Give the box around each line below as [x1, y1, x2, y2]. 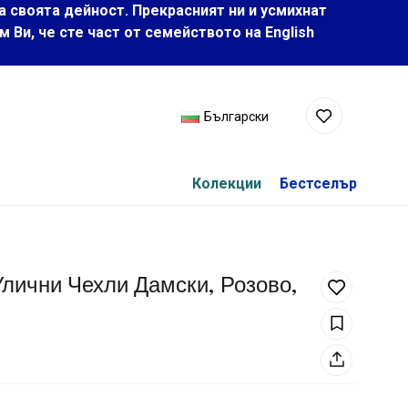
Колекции [192, 174, 261, 192]
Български [204, 109, 269, 125]
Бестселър [280, 174, 357, 192]
